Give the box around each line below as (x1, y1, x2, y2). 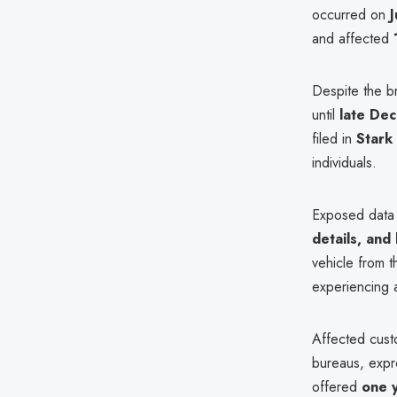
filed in (312, 128, 356, 149)
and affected (312, 27, 393, 49)
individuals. (312, 152, 377, 173)
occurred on (312, 4, 390, 25)
